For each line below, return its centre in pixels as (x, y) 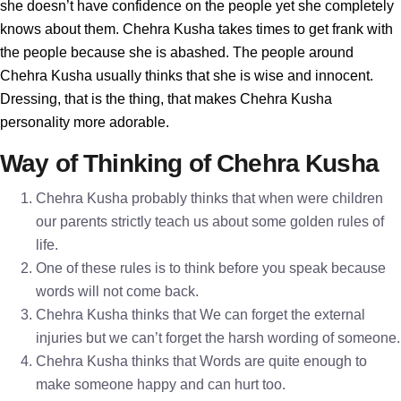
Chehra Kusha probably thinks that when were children (209, 198)
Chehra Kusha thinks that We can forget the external (200, 315)
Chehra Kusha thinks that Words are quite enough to (201, 361)
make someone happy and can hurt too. (161, 384)
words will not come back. (117, 291)
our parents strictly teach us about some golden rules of (210, 222)
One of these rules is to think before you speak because (211, 268)
